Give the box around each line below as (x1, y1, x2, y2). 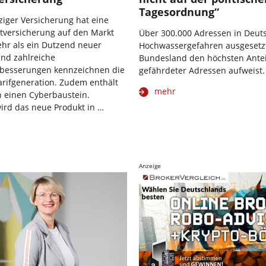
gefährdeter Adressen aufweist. (139, 65, 265, 77)
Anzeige (139, 161, 161, 170)
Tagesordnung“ (139, 5, 219, 20)
